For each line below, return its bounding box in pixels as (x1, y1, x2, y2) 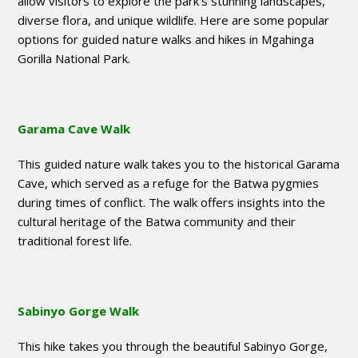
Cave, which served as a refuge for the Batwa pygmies (18, 175, 320, 192)
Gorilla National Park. (18, 50, 131, 67)
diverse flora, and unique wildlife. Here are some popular (18, 12, 330, 29)
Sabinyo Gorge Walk (18, 303, 140, 320)
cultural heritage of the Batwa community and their (18, 213, 296, 230)
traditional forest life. (18, 233, 133, 249)
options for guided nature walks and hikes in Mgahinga (18, 31, 315, 48)
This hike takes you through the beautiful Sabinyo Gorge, (18, 338, 328, 355)
